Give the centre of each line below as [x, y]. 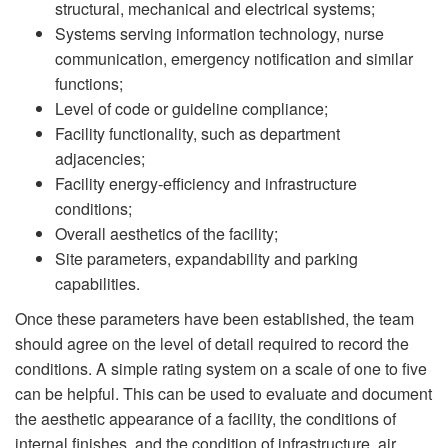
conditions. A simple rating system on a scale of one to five [221, 368]
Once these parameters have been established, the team [214, 318]
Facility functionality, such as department [197, 133]
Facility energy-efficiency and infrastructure [206, 183]
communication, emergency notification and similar [234, 58]
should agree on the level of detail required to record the [212, 343]
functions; [89, 83]
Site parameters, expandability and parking [206, 258]
